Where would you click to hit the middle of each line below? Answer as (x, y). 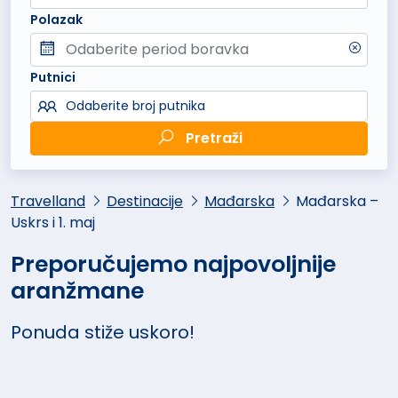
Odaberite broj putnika (135, 105)
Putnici (53, 77)
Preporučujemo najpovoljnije (173, 264)
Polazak (57, 19)
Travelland (48, 201)
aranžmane (77, 291)
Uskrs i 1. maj (53, 222)
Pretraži (214, 138)
